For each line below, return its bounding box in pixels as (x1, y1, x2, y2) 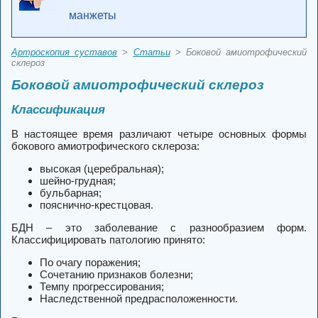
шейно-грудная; (40, 175, 116, 187)
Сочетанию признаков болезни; (40, 268, 193, 281)
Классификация (11, 103, 105, 117)
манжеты (69, 9, 116, 21)
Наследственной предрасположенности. (40, 292, 238, 305)
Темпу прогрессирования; (40, 280, 164, 293)
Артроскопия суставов (11, 47, 118, 57)
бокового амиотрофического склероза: (11, 140, 199, 153)
